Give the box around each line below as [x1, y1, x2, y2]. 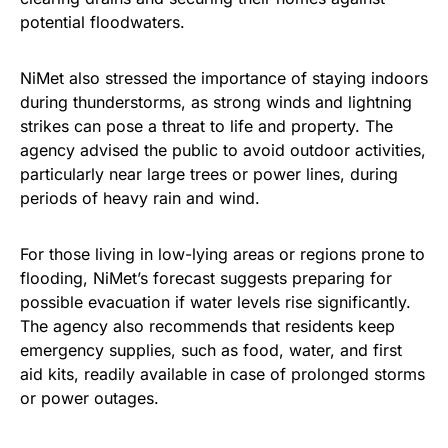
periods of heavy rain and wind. [20, 188, 260, 209]
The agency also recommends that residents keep [20, 316, 395, 337]
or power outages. [20, 388, 159, 409]
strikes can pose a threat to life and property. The [20, 116, 393, 137]
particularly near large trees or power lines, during [20, 164, 398, 185]
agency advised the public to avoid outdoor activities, [20, 140, 426, 161]
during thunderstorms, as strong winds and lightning [20, 92, 412, 113]
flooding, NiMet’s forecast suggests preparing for [20, 268, 392, 289]
